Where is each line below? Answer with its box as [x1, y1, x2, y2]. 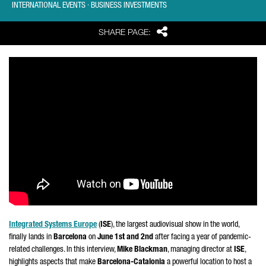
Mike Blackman [117, 246, 167, 254]
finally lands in [9, 233, 53, 242]
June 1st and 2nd [97, 233, 153, 242]
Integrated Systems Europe [9, 221, 97, 229]
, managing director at [167, 246, 234, 254]
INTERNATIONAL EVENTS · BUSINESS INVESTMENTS [12, 2, 167, 10]
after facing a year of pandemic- [153, 233, 251, 242]
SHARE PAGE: [99, 28, 151, 37]
